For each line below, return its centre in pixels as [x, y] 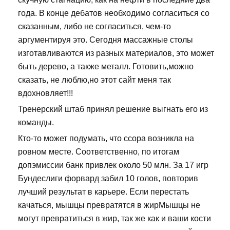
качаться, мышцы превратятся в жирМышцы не [109, 205]
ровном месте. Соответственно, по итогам [99, 152]
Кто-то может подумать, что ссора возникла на [106, 139]
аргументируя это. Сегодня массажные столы [106, 40]
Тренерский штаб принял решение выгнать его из [113, 109]
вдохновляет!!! [45, 93]
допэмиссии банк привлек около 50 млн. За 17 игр [113, 165]
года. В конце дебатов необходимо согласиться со [114, 13]
